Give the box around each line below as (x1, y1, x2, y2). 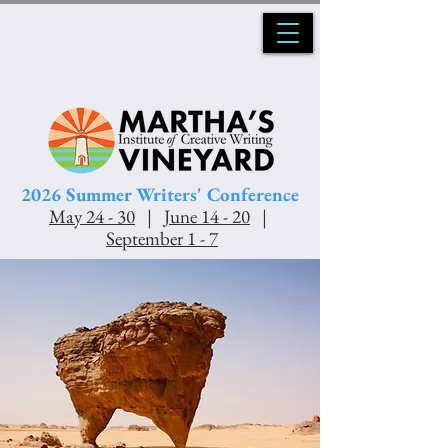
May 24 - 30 (49, 204, 135, 229)
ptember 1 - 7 (122, 226, 218, 251)
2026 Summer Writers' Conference (21, 182, 299, 207)
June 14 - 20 (164, 204, 250, 229)
